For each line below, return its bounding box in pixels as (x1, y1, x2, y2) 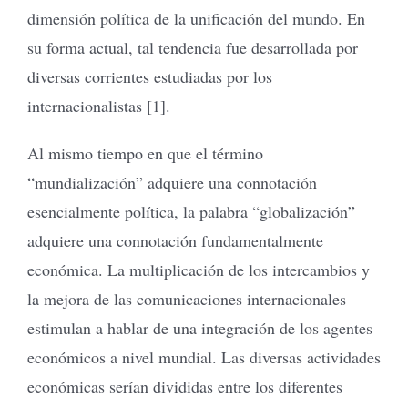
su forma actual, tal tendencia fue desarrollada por (27, 36, 358, 58)
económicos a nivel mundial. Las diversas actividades (27, 345, 381, 368)
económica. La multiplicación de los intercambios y (27, 258, 370, 280)
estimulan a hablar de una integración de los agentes (27, 316, 372, 339)
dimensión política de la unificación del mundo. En (27, 6, 365, 29)
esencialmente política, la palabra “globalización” (27, 199, 355, 222)
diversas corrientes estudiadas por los (27, 65, 272, 87)
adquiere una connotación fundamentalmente (27, 229, 323, 251)
